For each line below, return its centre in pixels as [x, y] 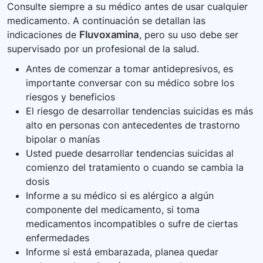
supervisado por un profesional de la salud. [103, 49]
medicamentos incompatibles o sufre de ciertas [132, 224]
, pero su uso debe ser [189, 35]
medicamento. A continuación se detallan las [106, 21]
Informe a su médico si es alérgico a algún [120, 196]
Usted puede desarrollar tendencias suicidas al [130, 154]
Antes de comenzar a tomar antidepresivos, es [129, 69]
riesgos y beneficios [70, 97]
